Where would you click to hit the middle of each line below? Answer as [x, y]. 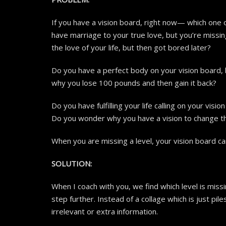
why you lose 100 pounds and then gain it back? [134, 83]
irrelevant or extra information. [105, 212]
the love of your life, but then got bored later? [131, 48]
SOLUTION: [72, 164]
